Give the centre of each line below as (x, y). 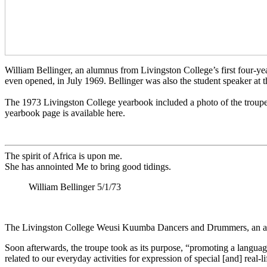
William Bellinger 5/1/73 (63, 187)
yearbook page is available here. (65, 113)
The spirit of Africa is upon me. (65, 156)
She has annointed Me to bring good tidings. (88, 167)
